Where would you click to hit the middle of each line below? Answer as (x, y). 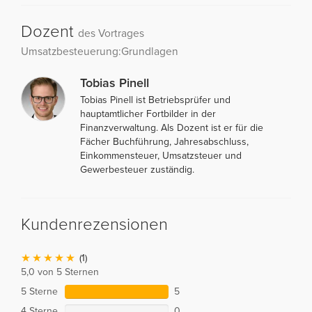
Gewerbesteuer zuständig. (137, 169)
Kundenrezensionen (94, 224)
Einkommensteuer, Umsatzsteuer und (161, 155)
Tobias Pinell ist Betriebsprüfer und (155, 100)
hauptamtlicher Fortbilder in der (148, 114)
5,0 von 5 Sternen (60, 272)
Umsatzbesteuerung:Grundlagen (100, 51)
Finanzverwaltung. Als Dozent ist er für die (172, 127)
